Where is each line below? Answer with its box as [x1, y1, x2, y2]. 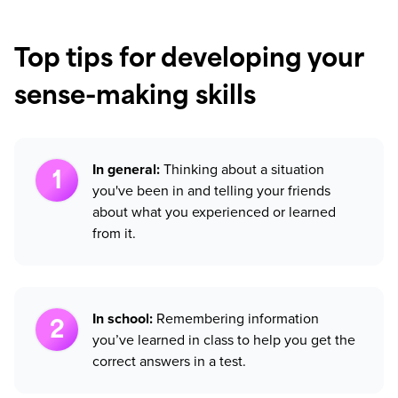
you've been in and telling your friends [92, 180, 330, 202]
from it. [92, 223, 136, 244]
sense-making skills [14, 85, 256, 111]
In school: [92, 308, 156, 330]
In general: [92, 159, 163, 180]
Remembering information [156, 308, 319, 330]
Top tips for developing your [14, 48, 363, 74]
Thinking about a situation [163, 159, 324, 180]
